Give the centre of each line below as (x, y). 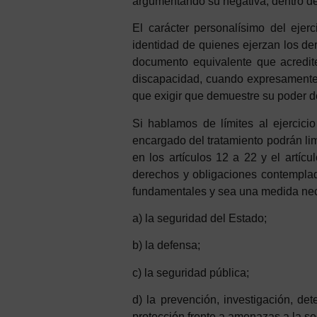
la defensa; (173, 246)
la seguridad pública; (197, 272)
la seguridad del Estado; (206, 218)
